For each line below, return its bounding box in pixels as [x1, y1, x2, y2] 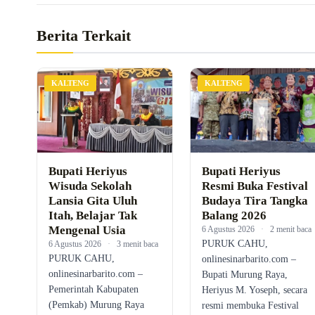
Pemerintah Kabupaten [49, 284, 139, 295]
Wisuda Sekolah [49, 179, 131, 193]
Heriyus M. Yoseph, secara [201, 285, 307, 296]
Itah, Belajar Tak [49, 209, 137, 223]
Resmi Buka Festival [201, 179, 308, 193]
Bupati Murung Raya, [201, 269, 288, 281]
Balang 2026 [201, 209, 266, 223]
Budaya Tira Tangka [201, 194, 308, 208]
